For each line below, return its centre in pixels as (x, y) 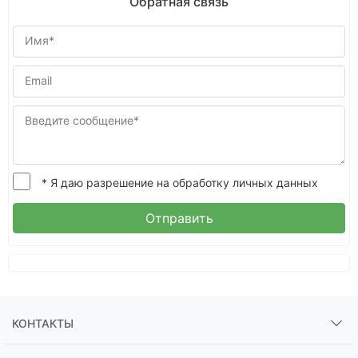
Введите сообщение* (82, 120)
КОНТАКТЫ (43, 323)
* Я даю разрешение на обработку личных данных (180, 183)
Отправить (179, 218)
